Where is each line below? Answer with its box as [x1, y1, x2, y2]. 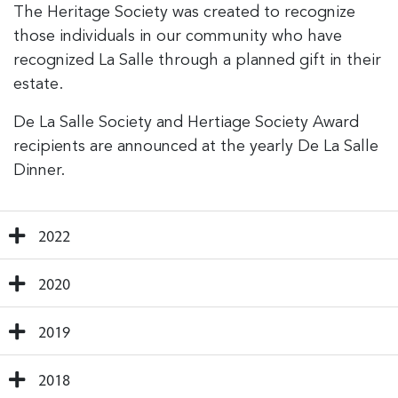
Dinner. [13, 163, 65, 179]
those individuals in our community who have [13, 28, 342, 44]
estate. [13, 76, 63, 92]
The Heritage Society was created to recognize [13, 4, 355, 20]
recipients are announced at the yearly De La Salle [13, 139, 378, 155]
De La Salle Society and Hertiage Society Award [13, 115, 359, 131]
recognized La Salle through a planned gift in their [13, 52, 381, 68]
